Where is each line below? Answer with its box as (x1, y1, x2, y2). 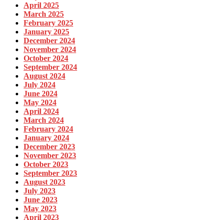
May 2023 (24, 204, 56, 213)
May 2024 (24, 98, 56, 107)
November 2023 (24, 151, 76, 160)
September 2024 (24, 62, 77, 71)
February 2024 (24, 124, 73, 133)
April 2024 (24, 107, 59, 115)
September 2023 (24, 168, 77, 177)
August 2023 (24, 177, 65, 186)
